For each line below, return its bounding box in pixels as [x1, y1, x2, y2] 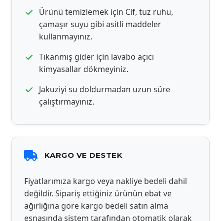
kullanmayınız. [39, 31, 92, 42]
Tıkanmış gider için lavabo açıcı [39, 51, 154, 62]
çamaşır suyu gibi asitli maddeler [39, 19, 161, 30]
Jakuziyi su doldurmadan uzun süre [39, 84, 170, 95]
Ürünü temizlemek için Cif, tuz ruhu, [39, 6, 173, 17]
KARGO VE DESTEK [44, 150, 122, 160]
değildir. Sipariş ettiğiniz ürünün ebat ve [24, 188, 172, 199]
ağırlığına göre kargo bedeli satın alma [24, 200, 168, 211]
